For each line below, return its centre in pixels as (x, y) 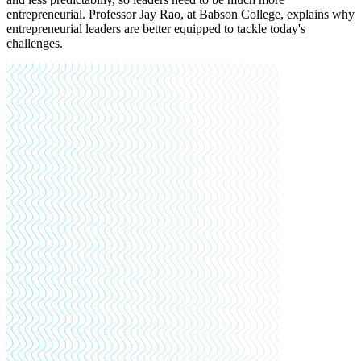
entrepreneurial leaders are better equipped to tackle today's (156, 29)
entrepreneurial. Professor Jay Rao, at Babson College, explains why (180, 15)
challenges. (35, 44)
